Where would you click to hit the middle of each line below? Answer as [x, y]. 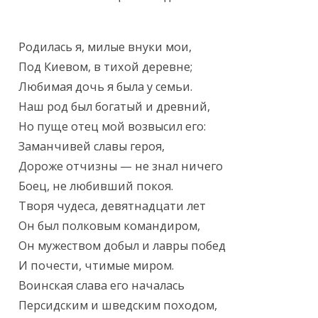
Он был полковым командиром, [110, 226]
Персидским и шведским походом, [118, 306]
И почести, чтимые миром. [97, 266]
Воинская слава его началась [102, 286]
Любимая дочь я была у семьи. [106, 87]
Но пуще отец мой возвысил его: [113, 127]
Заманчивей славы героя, [92, 147]
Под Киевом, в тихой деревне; [106, 67]
